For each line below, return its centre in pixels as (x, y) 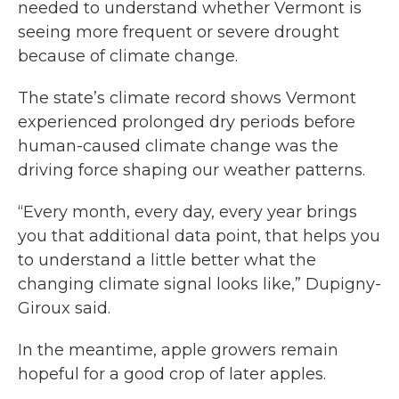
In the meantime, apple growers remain (178, 350)
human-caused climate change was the (178, 146)
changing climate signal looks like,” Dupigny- (199, 284)
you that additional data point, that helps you (199, 236)
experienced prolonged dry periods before (187, 122)
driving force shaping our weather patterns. (191, 170)
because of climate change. (128, 56)
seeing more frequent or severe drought (179, 32)
